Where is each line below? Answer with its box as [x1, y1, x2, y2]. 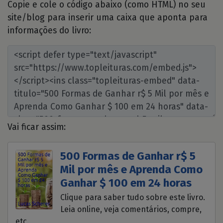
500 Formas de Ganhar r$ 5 [60, 149, 196, 163]
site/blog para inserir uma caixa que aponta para [7, 12, 208, 23]
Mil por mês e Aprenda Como [60, 162, 203, 176]
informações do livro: [7, 25, 91, 36]
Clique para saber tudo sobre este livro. [60, 193, 206, 203]
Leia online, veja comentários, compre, [60, 205, 202, 215]
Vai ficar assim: [7, 121, 66, 132]
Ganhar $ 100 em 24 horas [60, 176, 192, 190]
